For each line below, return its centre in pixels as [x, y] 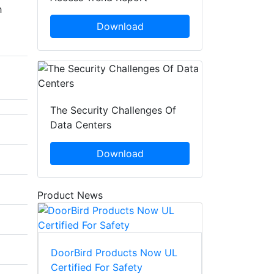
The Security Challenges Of [113, 110]
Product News [70, 195]
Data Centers [81, 125]
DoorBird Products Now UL [114, 253]
